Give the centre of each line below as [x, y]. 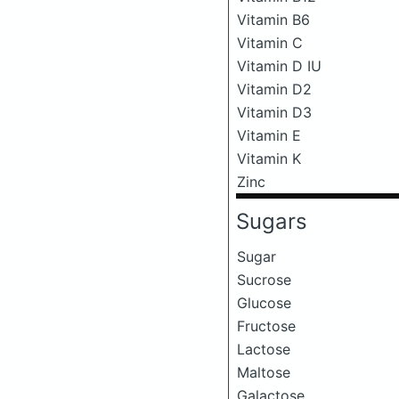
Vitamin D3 [274, 112]
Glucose [264, 303]
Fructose [266, 326]
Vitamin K [269, 159]
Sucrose [264, 280]
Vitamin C [270, 43]
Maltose [264, 372]
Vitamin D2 [274, 89]
